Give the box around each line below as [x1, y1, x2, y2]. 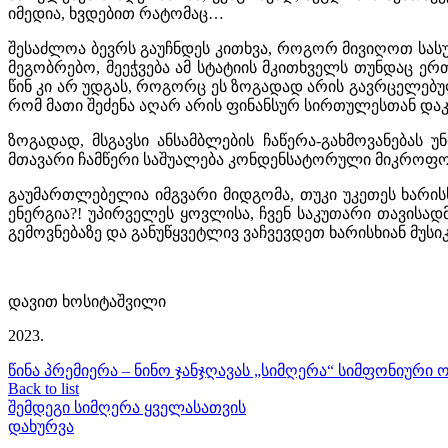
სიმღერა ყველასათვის [74, 398, 246, 416]
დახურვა [8, 417, 74, 435]
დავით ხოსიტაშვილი [8, 292, 166, 310]
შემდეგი [8, 398, 70, 416]
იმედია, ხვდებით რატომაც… [8, 4, 224, 22]
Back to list [8, 379, 79, 397]
